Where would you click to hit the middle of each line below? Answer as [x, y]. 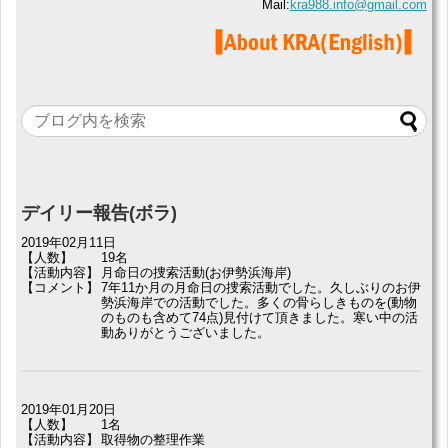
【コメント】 [60, 287]
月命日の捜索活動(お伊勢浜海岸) [196, 272]
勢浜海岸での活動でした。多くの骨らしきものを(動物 [259, 302]
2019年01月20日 [68, 409]
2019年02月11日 [68, 242]
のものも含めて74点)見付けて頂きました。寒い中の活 [259, 317]
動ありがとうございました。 [185, 332]
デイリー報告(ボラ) [99, 212]
